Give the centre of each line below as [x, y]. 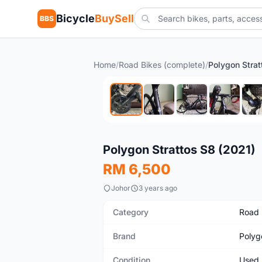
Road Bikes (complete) [162, 65]
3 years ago [158, 188]
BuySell [114, 18]
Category [131, 212]
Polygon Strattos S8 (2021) [179, 150]
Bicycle [75, 18]
